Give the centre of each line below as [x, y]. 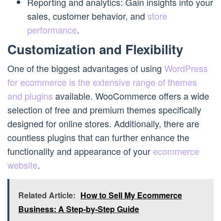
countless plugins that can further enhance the [98, 137]
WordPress [186, 68]
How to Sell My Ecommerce [131, 195]
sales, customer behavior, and [87, 16]
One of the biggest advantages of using [86, 68]
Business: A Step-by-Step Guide [79, 209]
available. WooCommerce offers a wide [131, 95]
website [22, 165]
